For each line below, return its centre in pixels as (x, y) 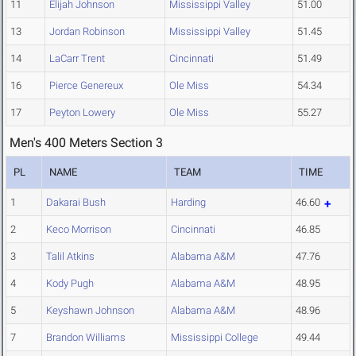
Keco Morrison (79, 230)
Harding (188, 203)
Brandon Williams (86, 338)
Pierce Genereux (86, 86)
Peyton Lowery (82, 113)
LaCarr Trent (77, 59)
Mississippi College (215, 338)
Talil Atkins (70, 257)
